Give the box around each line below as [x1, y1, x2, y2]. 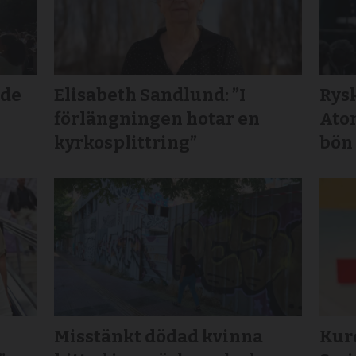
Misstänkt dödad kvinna [54, 325, 264, 347]
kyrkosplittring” [54, 132, 198, 154]
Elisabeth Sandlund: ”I [54, 84, 246, 106]
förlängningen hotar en [54, 108, 261, 130]
